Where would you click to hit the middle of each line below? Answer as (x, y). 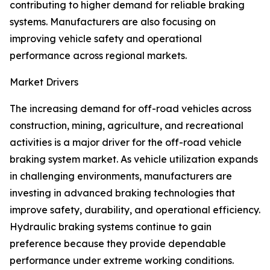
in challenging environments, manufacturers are (121, 176)
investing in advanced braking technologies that (122, 193)
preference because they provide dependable (118, 244)
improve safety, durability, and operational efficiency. (135, 210)
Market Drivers (44, 82)
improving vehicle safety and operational (106, 39)
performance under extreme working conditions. (122, 261)
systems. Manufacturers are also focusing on (113, 22)
